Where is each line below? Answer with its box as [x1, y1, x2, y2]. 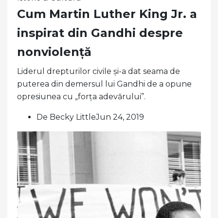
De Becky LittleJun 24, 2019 [36, 112, 144, 122]
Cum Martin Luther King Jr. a [17, 6, 197, 21]
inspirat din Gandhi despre [17, 25, 183, 40]
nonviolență [17, 44, 91, 59]
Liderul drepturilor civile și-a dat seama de [17, 66, 180, 76]
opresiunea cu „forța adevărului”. [17, 91, 145, 101]
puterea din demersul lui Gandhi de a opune [17, 79, 192, 89]
